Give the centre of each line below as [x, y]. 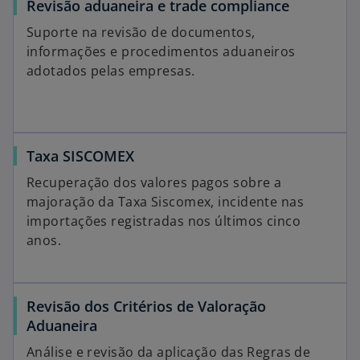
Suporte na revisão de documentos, [141, 32]
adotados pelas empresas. [111, 71]
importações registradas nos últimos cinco [164, 221]
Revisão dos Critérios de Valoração [146, 306]
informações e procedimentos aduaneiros [161, 51]
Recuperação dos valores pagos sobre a [154, 182]
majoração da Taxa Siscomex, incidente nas [166, 202]
